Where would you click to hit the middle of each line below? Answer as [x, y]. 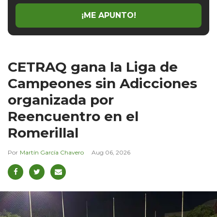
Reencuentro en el [73, 116]
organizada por [61, 100]
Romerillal [43, 132]
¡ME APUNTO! [108, 15]
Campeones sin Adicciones [102, 83]
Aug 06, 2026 [111, 152]
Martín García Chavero [52, 152]
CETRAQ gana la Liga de [93, 67]
